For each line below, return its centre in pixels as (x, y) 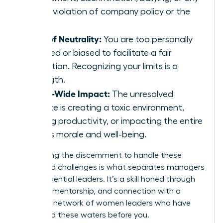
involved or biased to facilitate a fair (100, 53)
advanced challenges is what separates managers (111, 167)
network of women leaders (103, 203)
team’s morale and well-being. (87, 134)
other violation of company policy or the (109, 11)
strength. (47, 79)
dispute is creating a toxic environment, (106, 107)
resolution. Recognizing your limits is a (103, 66)
